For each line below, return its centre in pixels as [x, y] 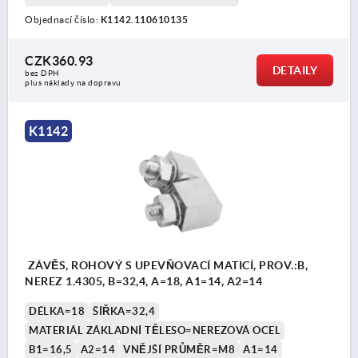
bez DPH [42, 74]
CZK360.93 [59, 61]
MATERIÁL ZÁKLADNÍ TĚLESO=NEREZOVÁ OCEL [155, 330]
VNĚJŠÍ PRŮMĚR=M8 [179, 349]
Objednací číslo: [63, 20]
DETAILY [294, 71]
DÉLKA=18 [57, 311]
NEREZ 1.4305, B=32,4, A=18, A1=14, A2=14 [143, 281]
